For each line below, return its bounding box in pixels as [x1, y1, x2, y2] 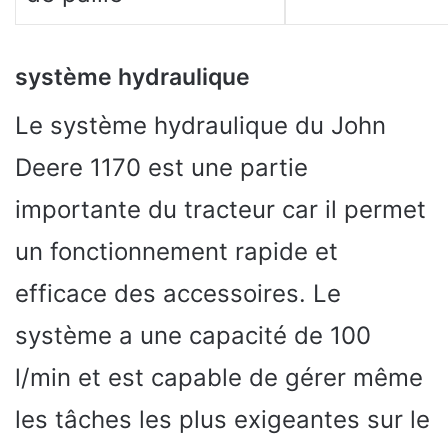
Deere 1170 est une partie [15, 152, 308, 182]
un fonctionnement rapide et [15, 236, 338, 266]
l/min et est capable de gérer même [15, 362, 423, 392]
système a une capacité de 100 [15, 320, 371, 350]
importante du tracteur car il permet [15, 194, 426, 224]
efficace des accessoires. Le [15, 278, 341, 308]
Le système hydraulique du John [15, 110, 386, 140]
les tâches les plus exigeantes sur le [15, 404, 430, 434]
